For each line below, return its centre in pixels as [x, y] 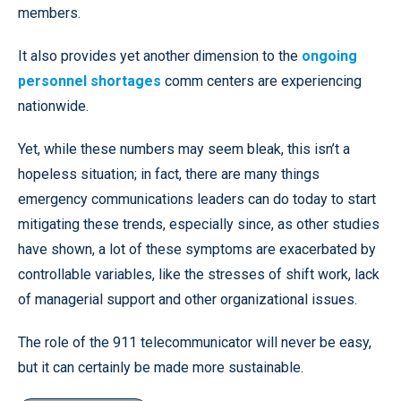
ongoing [329, 55]
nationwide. [53, 106]
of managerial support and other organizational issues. [188, 299]
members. [49, 13]
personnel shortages [90, 81]
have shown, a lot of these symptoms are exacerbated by [197, 249]
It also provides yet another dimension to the [160, 55]
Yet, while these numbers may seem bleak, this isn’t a [184, 149]
